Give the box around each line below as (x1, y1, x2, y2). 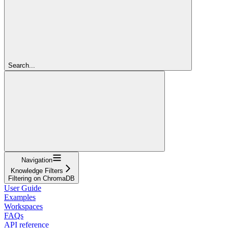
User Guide (4, 183, 41, 192)
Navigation (21, 156, 52, 164)
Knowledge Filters (11, 166, 63, 175)
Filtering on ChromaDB (8, 174, 75, 182)
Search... (8, 61, 35, 69)
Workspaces (4, 202, 43, 211)
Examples (4, 192, 36, 202)
